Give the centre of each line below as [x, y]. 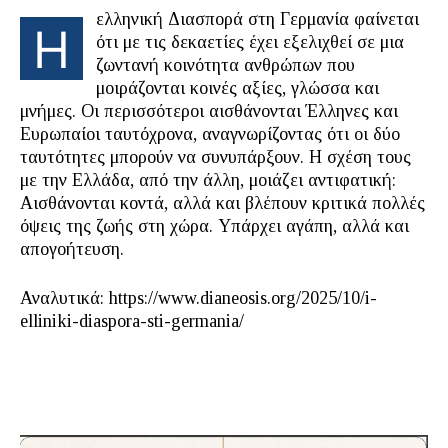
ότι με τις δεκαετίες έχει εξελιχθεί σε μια [250, 42]
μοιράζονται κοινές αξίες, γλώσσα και [237, 88]
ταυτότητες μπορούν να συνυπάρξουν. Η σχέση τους [215, 157]
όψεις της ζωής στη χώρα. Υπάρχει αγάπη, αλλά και [214, 226]
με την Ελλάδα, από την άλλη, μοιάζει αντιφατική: [208, 180]
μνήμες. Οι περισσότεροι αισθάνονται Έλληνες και [209, 111]
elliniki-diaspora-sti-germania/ [132, 321]
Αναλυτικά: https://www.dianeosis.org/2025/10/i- [198, 298]
